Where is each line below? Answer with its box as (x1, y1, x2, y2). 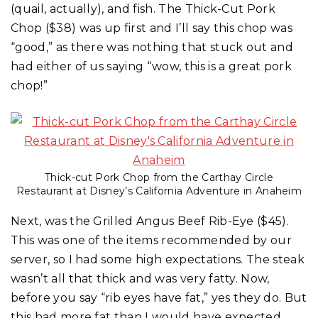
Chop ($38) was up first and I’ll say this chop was (11, 21, 293, 35)
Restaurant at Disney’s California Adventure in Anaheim (16, 185, 302, 198)
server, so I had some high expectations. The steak (11, 253, 305, 267)
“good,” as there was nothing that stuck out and (11, 40, 294, 54)
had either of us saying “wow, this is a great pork (11, 59, 292, 73)
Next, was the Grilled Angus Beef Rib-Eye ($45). (11, 214, 290, 229)
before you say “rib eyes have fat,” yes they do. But (11, 291, 307, 305)
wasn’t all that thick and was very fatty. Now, (11, 272, 270, 286)
